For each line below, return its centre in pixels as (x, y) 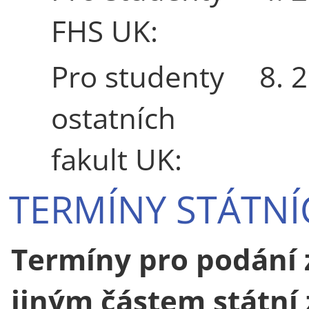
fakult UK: (117, 159)
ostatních (113, 117)
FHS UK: (104, 30)
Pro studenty (138, 76)
